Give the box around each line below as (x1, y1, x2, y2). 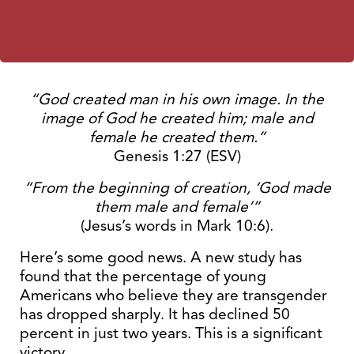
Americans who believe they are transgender (20, 285, 327, 305)
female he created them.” (88, 127, 265, 147)
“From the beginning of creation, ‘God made (23, 178, 331, 198)
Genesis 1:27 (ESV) (113, 146, 241, 166)
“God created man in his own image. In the (30, 89, 324, 109)
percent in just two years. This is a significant (20, 323, 322, 343)
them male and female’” (94, 197, 260, 217)
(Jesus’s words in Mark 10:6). (81, 216, 273, 235)
